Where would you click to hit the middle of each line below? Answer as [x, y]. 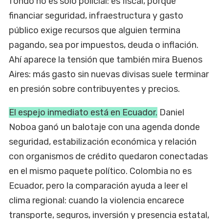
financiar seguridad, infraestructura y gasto [96, 15]
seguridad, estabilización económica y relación [103, 142]
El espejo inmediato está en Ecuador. [83, 112]
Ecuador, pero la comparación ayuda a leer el [98, 186]
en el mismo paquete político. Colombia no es [100, 171]
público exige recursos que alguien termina [95, 30]
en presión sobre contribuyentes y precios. [94, 89]
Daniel [171, 112]
